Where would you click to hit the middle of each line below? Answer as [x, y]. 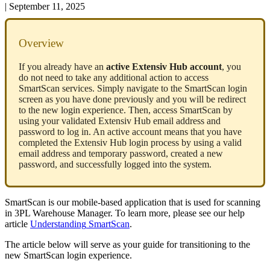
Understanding [58, 224]
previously [134, 99]
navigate [143, 89]
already [58, 67]
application [146, 202]
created [184, 154]
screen [31, 99]
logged [137, 165]
